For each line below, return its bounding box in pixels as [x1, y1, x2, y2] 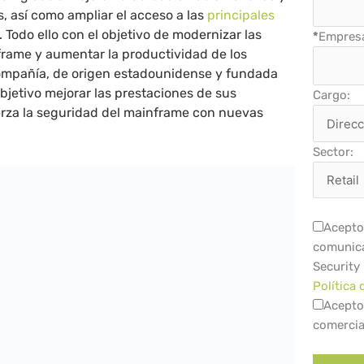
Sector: [313, 144, 354, 159]
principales [207, 6, 275, 23]
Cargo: [313, 88, 351, 103]
